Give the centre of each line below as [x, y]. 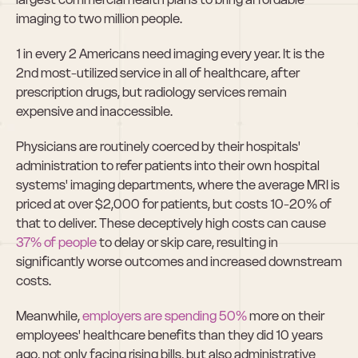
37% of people [56, 242]
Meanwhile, [49, 316]
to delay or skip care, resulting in [187, 242]
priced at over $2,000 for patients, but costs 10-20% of [174, 204]
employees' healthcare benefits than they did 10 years [169, 335]
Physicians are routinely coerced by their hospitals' [158, 146]
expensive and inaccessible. [94, 111]
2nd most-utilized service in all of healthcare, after [158, 73]
